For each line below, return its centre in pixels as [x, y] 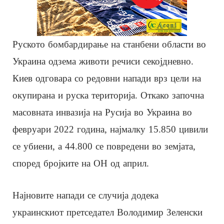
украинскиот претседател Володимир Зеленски [107, 212]
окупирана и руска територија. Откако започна [108, 95]
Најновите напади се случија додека [85, 195]
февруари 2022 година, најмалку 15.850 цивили [110, 129]
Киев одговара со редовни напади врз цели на [107, 78]
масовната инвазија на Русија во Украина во [102, 112]
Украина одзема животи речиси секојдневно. [103, 61]
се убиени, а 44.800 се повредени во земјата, [104, 146]
